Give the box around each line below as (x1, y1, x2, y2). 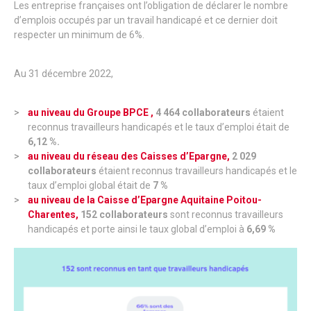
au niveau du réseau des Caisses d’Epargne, (28, 151, 232, 162)
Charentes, (28, 209, 81, 220)
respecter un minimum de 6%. (14, 29, 144, 40)
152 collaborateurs (81, 209, 168, 220)
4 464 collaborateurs (155, 107, 251, 118)
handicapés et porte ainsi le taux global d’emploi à (28, 224, 246, 235)
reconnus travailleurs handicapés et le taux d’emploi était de (28, 121, 289, 133)
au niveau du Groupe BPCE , (28, 107, 155, 118)
